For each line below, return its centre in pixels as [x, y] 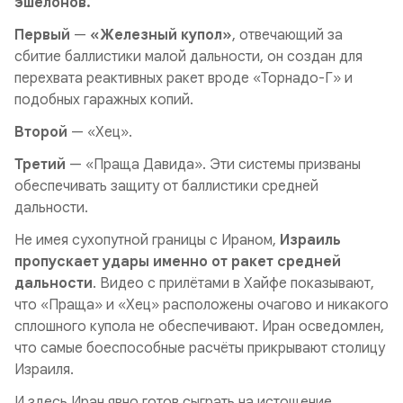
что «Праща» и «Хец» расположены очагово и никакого [201, 305]
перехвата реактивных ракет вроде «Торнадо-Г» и [184, 78]
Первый [42, 35]
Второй [41, 132]
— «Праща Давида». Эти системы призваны [215, 165]
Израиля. [44, 370]
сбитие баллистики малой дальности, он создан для [188, 57]
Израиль [310, 240]
